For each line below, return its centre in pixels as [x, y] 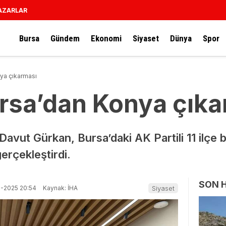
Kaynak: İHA [60, 188]
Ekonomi [106, 38]
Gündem [65, 38]
